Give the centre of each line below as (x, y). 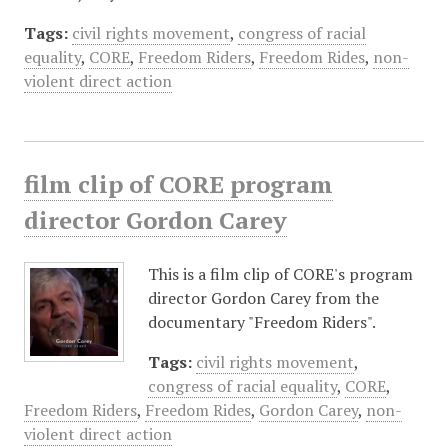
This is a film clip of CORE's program (280, 274)
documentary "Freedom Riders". (261, 322)
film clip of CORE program (178, 184)
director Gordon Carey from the (263, 298)
